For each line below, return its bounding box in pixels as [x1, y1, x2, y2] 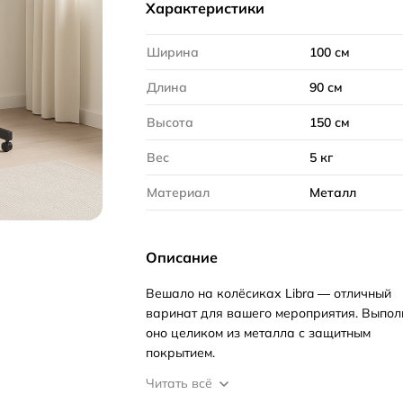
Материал [147, 184, 210, 201]
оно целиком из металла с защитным [146, 325, 371, 341]
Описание [146, 248, 218, 266]
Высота [147, 114, 193, 130]
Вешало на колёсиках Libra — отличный [146, 285, 391, 301]
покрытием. [146, 345, 215, 361]
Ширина [147, 44, 199, 60]
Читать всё [146, 375, 212, 391]
